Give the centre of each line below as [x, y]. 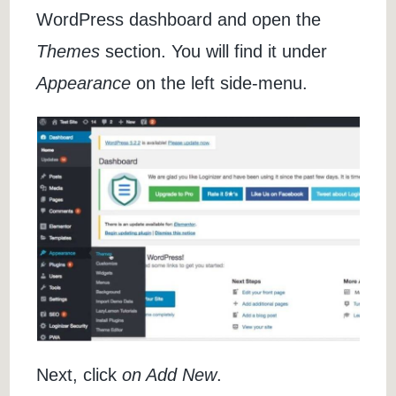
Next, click [80, 375]
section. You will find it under [214, 52]
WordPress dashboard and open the [179, 20]
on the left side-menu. [220, 84]
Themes [69, 52]
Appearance [84, 84]
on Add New [170, 375]
